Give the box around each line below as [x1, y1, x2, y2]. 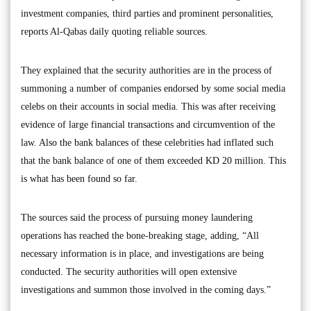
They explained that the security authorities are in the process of [21, 65, 272, 76]
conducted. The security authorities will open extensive [21, 267, 237, 277]
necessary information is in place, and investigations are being [21, 249, 264, 259]
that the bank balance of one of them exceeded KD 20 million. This [21, 155, 286, 166]
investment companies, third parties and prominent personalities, [21, 8, 274, 19]
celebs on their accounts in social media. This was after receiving [21, 101, 276, 112]
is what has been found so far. [21, 174, 137, 184]
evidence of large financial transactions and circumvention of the [21, 119, 275, 130]
